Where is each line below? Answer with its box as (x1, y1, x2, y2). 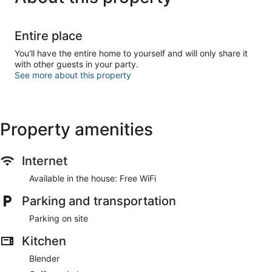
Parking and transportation (22, 193, 176, 208)
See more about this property (15, 69, 131, 80)
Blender (29, 253, 59, 263)
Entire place (15, 28, 83, 43)
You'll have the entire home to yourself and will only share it (15, 47, 248, 58)
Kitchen (22, 233, 66, 248)
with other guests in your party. (15, 58, 138, 69)
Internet (22, 153, 67, 168)
